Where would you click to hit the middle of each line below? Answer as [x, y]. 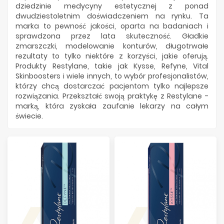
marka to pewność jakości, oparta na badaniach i [112, 26]
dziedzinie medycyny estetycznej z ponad [112, 6]
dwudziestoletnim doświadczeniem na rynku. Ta [112, 16]
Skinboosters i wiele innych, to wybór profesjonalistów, [112, 76]
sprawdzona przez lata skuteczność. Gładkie [112, 36]
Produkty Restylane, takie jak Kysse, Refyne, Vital [112, 66]
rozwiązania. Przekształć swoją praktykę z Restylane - [112, 96]
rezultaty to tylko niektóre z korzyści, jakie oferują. [112, 56]
